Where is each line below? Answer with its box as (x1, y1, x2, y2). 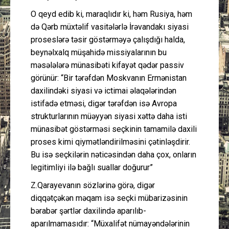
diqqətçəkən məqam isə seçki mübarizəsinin (31, 193, 188, 203)
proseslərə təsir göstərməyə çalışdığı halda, (31, 34, 185, 44)
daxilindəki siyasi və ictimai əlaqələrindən (31, 85, 176, 96)
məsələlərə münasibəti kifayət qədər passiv (31, 60, 184, 70)
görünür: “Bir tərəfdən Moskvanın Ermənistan (31, 73, 187, 83)
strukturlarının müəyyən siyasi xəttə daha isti (31, 111, 187, 121)
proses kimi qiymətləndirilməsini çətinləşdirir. (31, 136, 190, 147)
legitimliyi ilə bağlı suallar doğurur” (31, 162, 153, 172)
